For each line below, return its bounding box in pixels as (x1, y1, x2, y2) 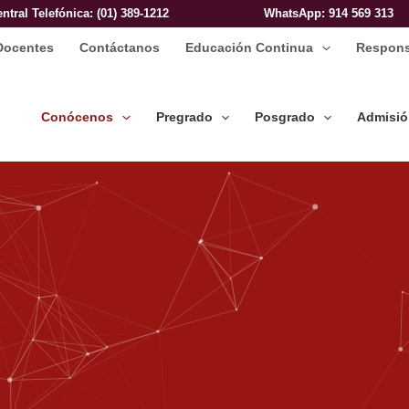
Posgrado (255, 110, 316, 125)
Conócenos (41, 110, 114, 125)
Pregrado (155, 110, 213, 125)
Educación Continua (185, 40, 314, 55)
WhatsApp (264, 6, 321, 20)
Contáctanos (79, 40, 161, 55)
